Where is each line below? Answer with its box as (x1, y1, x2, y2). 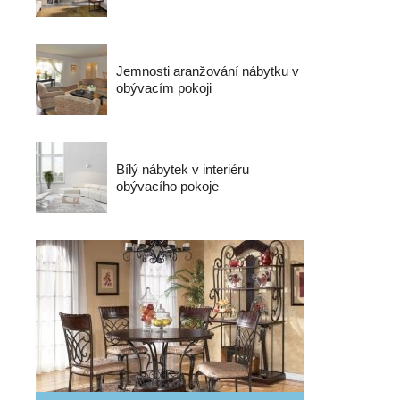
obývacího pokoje (116, 179, 219, 194)
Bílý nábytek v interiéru (116, 162, 249, 177)
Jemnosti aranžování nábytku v (116, 63, 299, 79)
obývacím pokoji (116, 80, 212, 96)
